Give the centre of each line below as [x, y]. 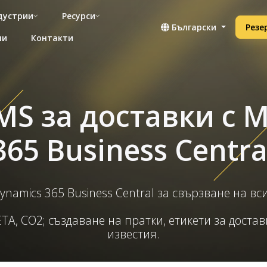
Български [194, 27]
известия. [133, 234]
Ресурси [79, 16]
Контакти [52, 38]
